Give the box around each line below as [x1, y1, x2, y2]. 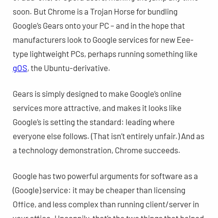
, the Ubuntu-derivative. [27, 62, 110, 73]
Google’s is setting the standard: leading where [12, 116, 175, 127]
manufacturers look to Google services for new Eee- [12, 34, 194, 44]
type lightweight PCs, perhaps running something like [12, 48, 198, 58]
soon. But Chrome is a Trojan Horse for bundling [12, 6, 178, 16]
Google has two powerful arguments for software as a [12, 170, 198, 181]
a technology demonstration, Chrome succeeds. [12, 145, 181, 155]
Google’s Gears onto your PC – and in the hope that [12, 20, 185, 30]
